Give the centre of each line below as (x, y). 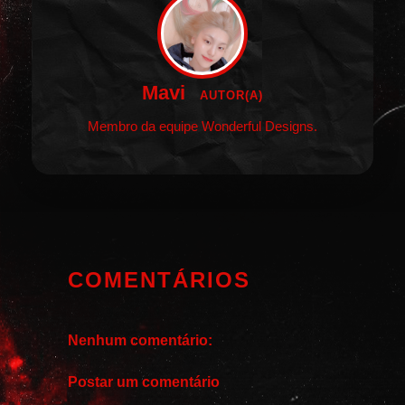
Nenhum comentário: (140, 340)
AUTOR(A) (231, 95)
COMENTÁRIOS (159, 279)
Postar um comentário (144, 381)
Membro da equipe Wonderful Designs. (202, 126)
